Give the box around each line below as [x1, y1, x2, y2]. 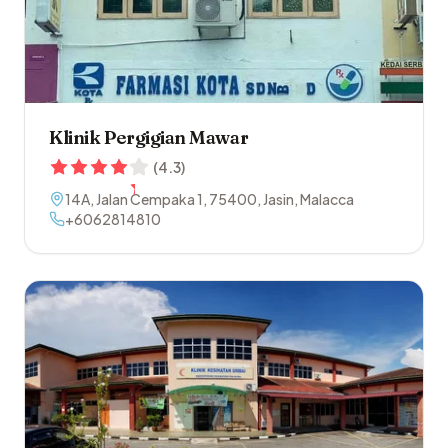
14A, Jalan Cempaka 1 [65, 190, 203, 209]
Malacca [300, 190, 354, 209]
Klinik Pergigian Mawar [49, 126, 249, 150]
